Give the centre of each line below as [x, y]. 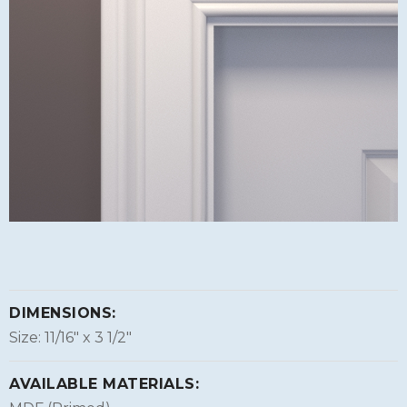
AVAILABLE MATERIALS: [104, 384]
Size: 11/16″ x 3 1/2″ [70, 338]
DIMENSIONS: [63, 313]
